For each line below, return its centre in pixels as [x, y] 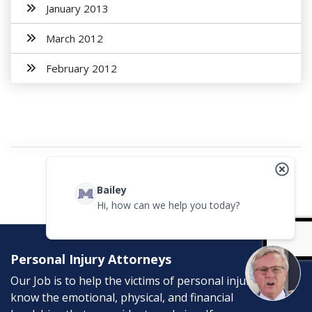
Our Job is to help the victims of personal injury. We [144, 281]
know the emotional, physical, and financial [122, 297]
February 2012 [81, 68]
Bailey [111, 190]
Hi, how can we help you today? [168, 205]
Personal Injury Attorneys [91, 259]
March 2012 [75, 38]
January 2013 [77, 8]
